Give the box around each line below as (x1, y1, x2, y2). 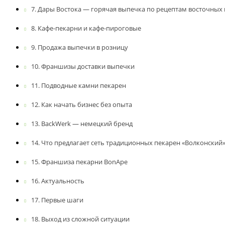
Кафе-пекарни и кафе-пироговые (37, 23, 141, 33)
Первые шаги (41, 195, 83, 204)
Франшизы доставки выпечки (41, 61, 135, 71)
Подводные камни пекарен (41, 80, 126, 90)
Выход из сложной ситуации (41, 214, 130, 223)
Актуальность (41, 176, 84, 185)
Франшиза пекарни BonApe (41, 157, 128, 166)
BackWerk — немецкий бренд (41, 119, 133, 128)
